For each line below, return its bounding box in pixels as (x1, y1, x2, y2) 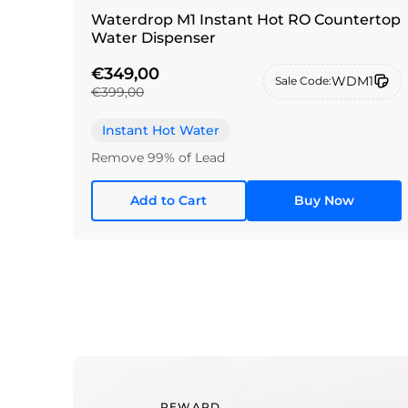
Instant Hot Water (102, 121, 219, 138)
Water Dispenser (91, 29, 216, 47)
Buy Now (293, 192, 354, 209)
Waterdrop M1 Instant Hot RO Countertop (91, 11, 401, 29)
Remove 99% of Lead (91, 148, 225, 166)
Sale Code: (275, 74, 332, 88)
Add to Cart (130, 192, 208, 209)
